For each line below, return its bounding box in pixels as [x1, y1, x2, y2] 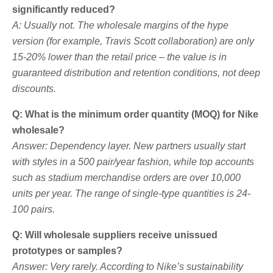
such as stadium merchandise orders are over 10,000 [12, 172, 241, 183]
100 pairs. [12, 204, 55, 214]
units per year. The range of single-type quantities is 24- [12, 188, 250, 199]
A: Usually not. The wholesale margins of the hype [12, 19, 229, 30]
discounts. [12, 83, 56, 94]
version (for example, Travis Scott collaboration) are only [12, 35, 254, 46]
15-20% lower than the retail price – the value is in [12, 51, 227, 62]
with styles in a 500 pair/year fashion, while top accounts [12, 156, 254, 167]
